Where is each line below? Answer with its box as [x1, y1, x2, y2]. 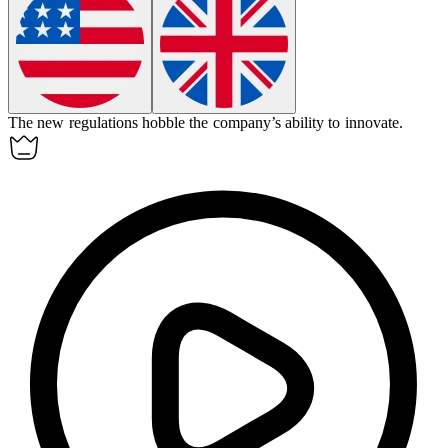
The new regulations [8, 114, 142, 132]
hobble [141, 114, 185, 132]
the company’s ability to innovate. [189, 114, 403, 132]
